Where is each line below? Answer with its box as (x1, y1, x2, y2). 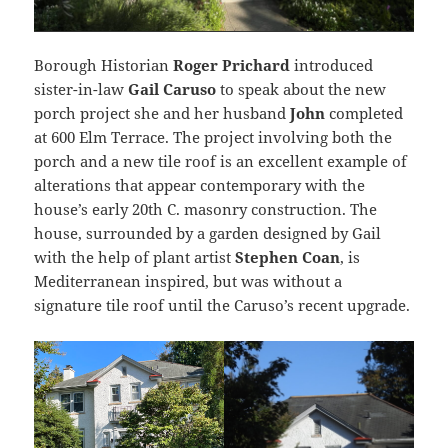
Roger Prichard (173, 55, 291, 76)
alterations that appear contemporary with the (34, 175, 366, 196)
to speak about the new (216, 79, 387, 100)
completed (329, 103, 404, 124)
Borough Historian (34, 55, 174, 76)
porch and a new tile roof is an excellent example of (34, 151, 408, 172)
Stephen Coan (231, 247, 341, 268)
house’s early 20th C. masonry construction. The (34, 199, 378, 220)
